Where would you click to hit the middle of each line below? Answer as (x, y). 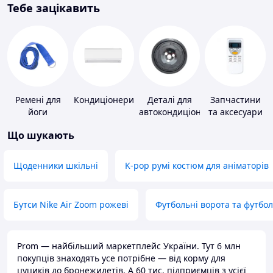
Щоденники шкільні (56, 166)
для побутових (235, 124)
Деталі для (169, 100)
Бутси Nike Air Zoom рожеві (71, 205)
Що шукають (41, 136)
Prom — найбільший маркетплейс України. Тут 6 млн (129, 246)
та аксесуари (235, 112)
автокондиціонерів (179, 112)
